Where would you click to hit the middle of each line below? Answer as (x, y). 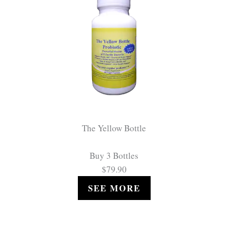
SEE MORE (114, 188)
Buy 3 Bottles (114, 156)
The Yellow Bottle (114, 128)
